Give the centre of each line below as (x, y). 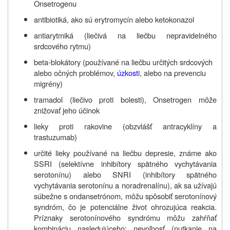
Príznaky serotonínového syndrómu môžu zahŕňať (125, 217)
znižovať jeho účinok (67, 110)
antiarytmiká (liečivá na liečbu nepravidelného (125, 35)
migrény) (48, 83)
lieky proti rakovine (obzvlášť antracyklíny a (125, 126)
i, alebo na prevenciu (172, 72)
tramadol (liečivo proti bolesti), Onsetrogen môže (125, 99)
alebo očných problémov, (75, 72)
